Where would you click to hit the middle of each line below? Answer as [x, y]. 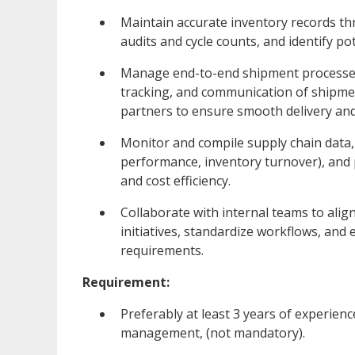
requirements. [162, 250]
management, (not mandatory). [213, 332]
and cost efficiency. [176, 180]
